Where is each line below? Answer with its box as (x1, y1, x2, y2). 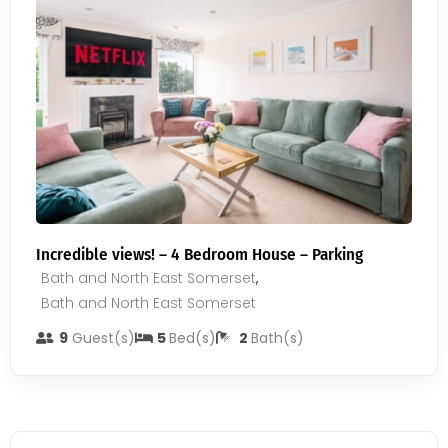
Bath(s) (250, 328, 304, 348)
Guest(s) (67, 328, 135, 348)
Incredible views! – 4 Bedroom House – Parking (36, 244, 363, 265)
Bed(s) (169, 328, 216, 348)
